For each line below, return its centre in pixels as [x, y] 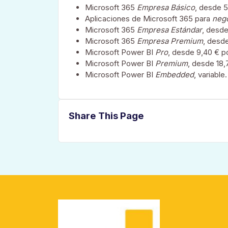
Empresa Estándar [169, 30]
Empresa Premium [170, 41]
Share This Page [106, 116]
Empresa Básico [166, 7]
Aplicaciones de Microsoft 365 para [149, 18]
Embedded [175, 74]
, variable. [210, 74]
